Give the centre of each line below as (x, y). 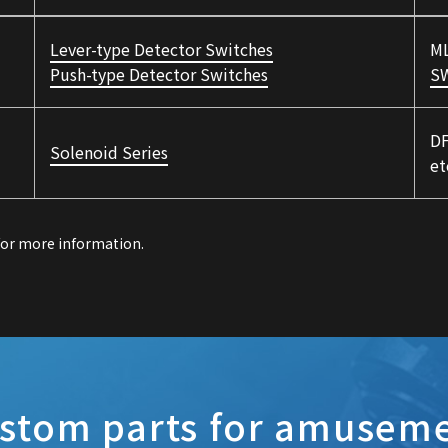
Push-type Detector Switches (159, 74)
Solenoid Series (109, 152)
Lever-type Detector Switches (161, 49)
